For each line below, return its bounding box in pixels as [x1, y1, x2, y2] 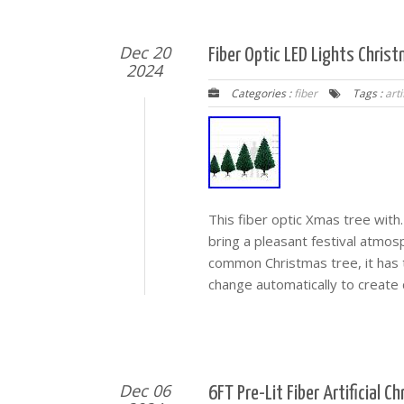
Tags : [350, 85, 385, 101]
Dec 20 [118, 41, 170, 63]
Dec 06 [118, 380, 170, 401]
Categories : [228, 85, 294, 101]
